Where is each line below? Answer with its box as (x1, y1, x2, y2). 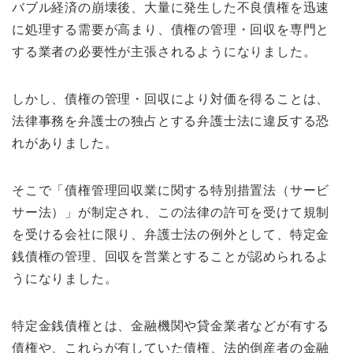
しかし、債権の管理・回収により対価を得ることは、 (12, 92, 330, 106)
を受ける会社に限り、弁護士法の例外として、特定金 (12, 228, 330, 242)
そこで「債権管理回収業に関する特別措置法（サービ (12, 184, 330, 198)
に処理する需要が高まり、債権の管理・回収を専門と (12, 23, 330, 37)
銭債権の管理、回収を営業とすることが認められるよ (12, 250, 330, 264)
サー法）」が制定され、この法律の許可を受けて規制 (12, 206, 330, 220)
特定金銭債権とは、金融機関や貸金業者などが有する (12, 319, 330, 333)
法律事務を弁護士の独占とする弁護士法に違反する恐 (12, 114, 330, 128)
